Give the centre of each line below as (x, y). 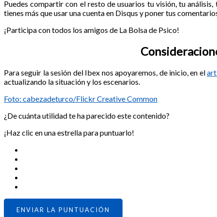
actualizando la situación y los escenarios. (72, 81)
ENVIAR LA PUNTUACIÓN (63, 209)
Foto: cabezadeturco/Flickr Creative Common (81, 98)
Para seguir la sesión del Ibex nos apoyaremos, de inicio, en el (106, 72)
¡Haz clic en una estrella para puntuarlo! (69, 132)
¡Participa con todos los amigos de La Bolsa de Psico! (92, 30)
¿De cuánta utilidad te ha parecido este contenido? (87, 115)
